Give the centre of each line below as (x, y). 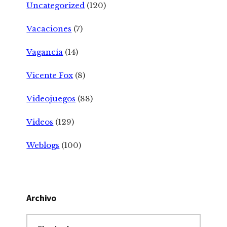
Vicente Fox (50, 75)
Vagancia (45, 52)
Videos (40, 122)
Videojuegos (51, 98)
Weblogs (43, 145)
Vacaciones (49, 28)
